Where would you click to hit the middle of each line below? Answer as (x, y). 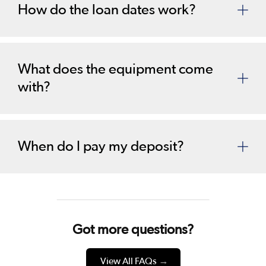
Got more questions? (133, 230)
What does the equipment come (115, 70)
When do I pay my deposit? (101, 147)
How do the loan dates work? (107, 10)
